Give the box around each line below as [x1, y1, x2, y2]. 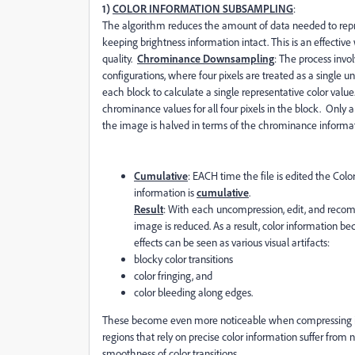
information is [134, 185, 197, 199]
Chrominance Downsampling [137, 52, 274, 65]
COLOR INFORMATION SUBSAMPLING [113, 2, 293, 15]
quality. [102, 52, 137, 65]
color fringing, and [134, 269, 212, 282]
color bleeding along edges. [134, 285, 253, 299]
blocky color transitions [134, 252, 233, 265]
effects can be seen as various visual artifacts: [134, 235, 330, 249]
